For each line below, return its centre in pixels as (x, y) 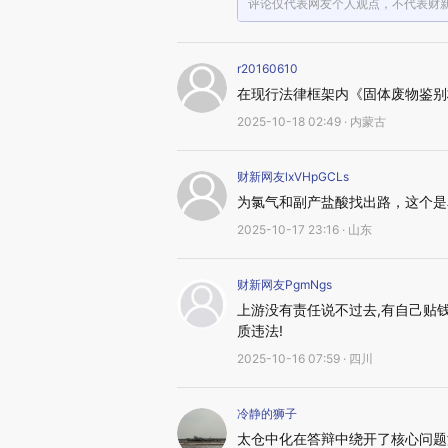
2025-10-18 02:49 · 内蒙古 (311, 121)
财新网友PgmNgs (284, 284)
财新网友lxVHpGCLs (293, 176)
